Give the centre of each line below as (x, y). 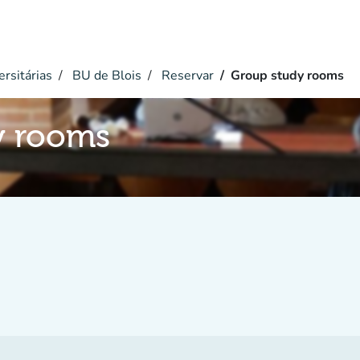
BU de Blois (105, 76)
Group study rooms (287, 76)
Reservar (186, 76)
